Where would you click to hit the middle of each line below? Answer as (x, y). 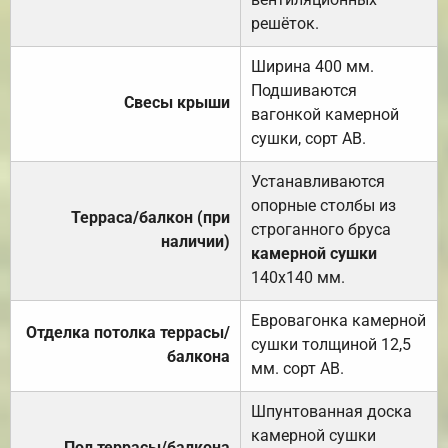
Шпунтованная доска (331, 411)
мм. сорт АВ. (297, 368)
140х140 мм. (298, 277)
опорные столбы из (323, 205)
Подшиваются (304, 90)
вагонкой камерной (325, 114)
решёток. (285, 23)
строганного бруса (321, 229)
